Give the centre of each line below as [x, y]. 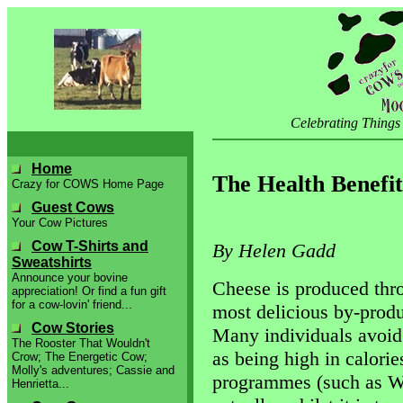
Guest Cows [73, 207]
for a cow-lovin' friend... [72, 304]
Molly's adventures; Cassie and [93, 370]
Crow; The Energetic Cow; [80, 357]
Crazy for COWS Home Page [88, 184]
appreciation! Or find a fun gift [89, 291]
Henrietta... [40, 384]
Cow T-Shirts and [90, 246]
